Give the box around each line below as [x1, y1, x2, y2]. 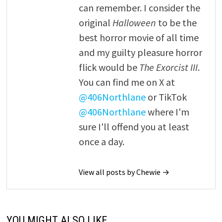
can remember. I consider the [78, 1, 200, 14]
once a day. [78, 135, 124, 148]
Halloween [112, 16, 156, 29]
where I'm [145, 106, 189, 118]
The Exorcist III [139, 61, 198, 73]
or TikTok [145, 91, 187, 103]
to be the [156, 16, 197, 29]
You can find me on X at [78, 76, 175, 88]
